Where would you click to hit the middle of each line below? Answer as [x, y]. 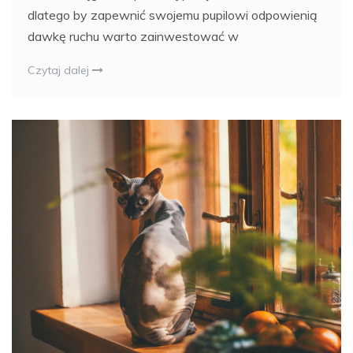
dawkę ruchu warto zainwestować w [133, 36]
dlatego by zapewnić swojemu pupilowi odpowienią [173, 15]
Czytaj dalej [60, 70]
